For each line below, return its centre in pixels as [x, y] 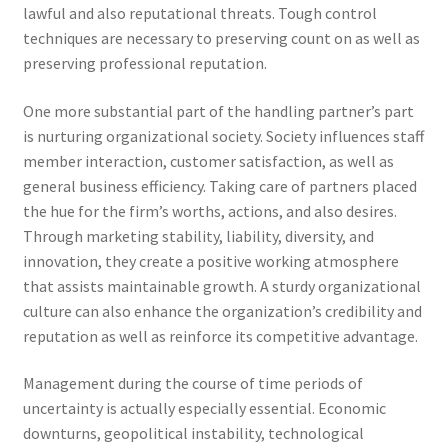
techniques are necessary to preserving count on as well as [221, 37]
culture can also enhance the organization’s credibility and [222, 310]
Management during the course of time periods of [192, 383]
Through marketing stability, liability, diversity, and [198, 235]
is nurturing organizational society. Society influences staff [223, 135]
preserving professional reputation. [144, 62]
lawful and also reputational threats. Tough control [199, 12]
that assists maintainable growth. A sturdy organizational [221, 285]
